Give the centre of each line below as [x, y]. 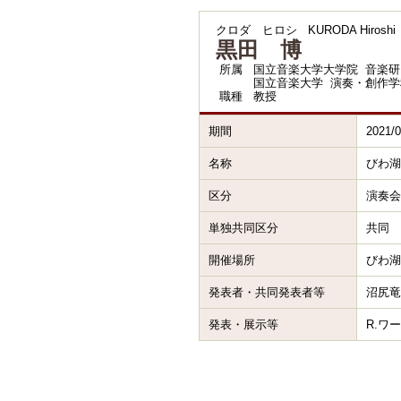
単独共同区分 [243, 228]
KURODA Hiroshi [352, 30]
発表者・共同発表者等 [267, 292]
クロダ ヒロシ [256, 30]
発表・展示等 [243, 324]
